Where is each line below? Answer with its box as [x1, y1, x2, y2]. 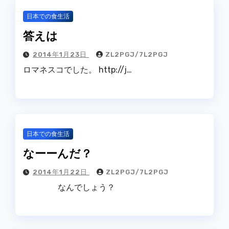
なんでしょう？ [23, 182, 115, 192]
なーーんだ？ [23, 146, 92, 159]
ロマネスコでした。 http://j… [23, 65, 132, 75]
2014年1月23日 [33, 51, 89, 59]
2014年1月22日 [33, 168, 89, 176]
